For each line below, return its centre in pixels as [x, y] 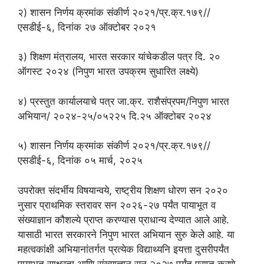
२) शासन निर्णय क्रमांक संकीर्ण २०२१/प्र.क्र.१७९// [114, 12]
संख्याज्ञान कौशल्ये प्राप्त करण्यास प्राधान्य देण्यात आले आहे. [123, 220]
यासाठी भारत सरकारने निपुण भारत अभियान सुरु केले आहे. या [126, 234]
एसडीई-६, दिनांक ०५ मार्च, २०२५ [80, 161]
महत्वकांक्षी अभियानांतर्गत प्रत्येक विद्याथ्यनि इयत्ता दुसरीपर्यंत [123, 249]
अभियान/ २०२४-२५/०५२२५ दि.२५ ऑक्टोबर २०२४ [115, 116]
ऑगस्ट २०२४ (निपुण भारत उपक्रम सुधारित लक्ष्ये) [108, 72]
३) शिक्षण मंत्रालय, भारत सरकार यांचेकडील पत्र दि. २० [119, 57]
